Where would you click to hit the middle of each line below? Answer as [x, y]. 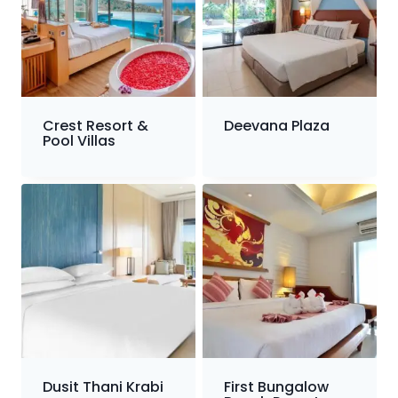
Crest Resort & [96, 126]
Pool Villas [79, 141]
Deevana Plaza [277, 126]
